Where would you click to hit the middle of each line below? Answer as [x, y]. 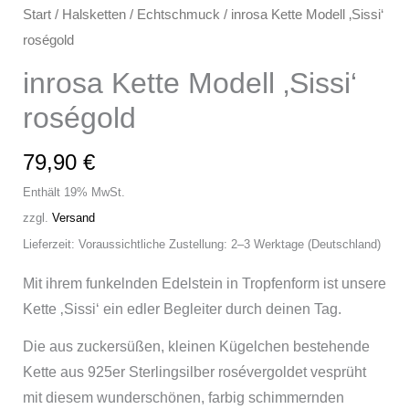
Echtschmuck [178, 14]
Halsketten [94, 14]
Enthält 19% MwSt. [73, 193]
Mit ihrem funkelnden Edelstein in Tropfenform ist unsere [204, 284]
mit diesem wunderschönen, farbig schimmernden [183, 397]
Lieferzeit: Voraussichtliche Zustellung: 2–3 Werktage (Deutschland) [201, 245]
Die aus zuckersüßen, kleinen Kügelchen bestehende [196, 346]
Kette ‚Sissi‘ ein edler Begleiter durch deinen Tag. [182, 309]
